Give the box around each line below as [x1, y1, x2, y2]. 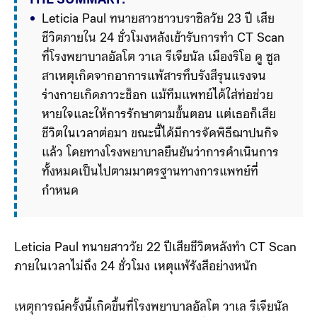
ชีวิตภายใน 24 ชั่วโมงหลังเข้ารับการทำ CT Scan [42, 32, 284, 45]
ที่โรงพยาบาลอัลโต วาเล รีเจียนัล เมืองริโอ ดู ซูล [42, 51, 280, 64]
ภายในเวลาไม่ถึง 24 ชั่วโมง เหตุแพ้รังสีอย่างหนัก [14, 260, 258, 274]
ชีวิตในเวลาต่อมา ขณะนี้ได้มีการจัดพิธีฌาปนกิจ [42, 127, 279, 141]
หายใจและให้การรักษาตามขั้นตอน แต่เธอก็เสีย [42, 108, 276, 122]
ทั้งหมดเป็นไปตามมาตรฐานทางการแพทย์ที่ [42, 166, 258, 179]
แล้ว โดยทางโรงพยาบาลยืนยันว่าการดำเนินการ [42, 146, 279, 160]
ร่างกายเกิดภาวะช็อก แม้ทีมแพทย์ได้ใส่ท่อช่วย [42, 89, 273, 103]
